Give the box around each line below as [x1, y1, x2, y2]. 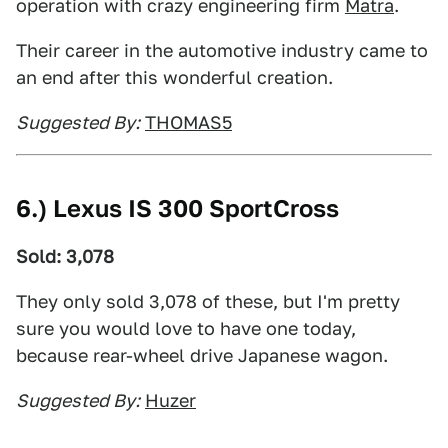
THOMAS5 [145, 112, 232, 133]
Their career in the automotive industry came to [16, 40, 428, 61]
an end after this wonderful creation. [16, 67, 333, 88]
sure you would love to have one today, [16, 318, 356, 339]
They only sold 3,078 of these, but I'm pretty [16, 291, 400, 312]
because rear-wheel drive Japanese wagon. [16, 345, 388, 366]
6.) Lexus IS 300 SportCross [16, 194, 339, 223]
